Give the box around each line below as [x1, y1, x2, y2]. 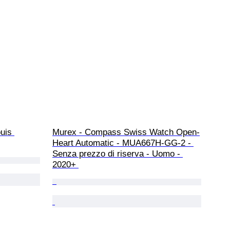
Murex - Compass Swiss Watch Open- [52, 127, 200, 137]
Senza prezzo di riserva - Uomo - [52, 148, 183, 159]
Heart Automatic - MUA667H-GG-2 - [52, 138, 194, 148]
